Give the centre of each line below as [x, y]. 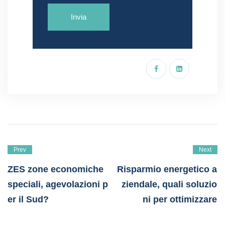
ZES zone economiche [55, 170]
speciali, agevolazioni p [58, 185]
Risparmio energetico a [167, 170]
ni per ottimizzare [180, 200]
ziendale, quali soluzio [170, 185]
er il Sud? [28, 200]
